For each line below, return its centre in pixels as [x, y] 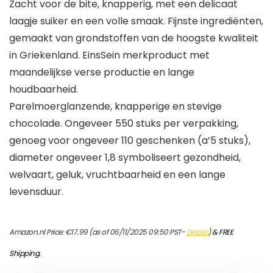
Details [197, 232]
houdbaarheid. [44, 90]
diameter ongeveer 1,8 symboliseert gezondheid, [125, 158]
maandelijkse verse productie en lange [102, 73]
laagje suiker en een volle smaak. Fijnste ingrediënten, [136, 21]
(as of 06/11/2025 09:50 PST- [137, 232]
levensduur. [36, 192]
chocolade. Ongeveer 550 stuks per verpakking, [124, 124]
